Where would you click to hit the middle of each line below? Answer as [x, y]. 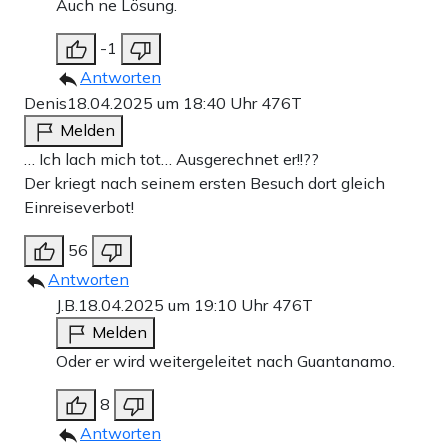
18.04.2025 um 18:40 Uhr [164, 103]
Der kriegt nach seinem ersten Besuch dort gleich [204, 183]
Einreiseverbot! [79, 207]
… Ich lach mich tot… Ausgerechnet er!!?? [171, 159]
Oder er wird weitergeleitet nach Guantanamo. [225, 361]
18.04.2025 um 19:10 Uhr [175, 305]
